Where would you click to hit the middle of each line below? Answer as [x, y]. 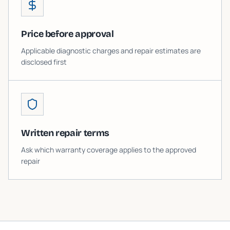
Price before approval [68, 34]
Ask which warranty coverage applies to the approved [109, 150]
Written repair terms [65, 133]
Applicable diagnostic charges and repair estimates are [111, 51]
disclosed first [44, 62]
